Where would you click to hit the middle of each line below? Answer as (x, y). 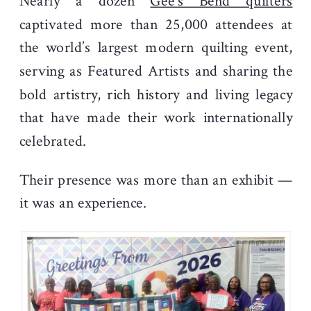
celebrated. (53, 141)
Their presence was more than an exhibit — (156, 180)
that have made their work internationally (156, 118)
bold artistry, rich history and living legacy (156, 95)
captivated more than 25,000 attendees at (156, 25)
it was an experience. (83, 203)
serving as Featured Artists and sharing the (156, 72)
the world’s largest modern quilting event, (156, 48)
